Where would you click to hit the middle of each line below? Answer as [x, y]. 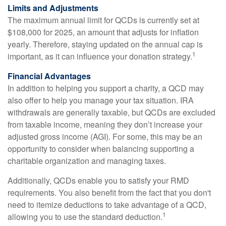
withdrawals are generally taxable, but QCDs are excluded [111, 112]
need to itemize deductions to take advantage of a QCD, [107, 205]
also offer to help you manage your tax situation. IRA [101, 100]
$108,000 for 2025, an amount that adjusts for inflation [103, 32]
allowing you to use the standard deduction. [85, 217]
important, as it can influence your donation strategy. [100, 56]
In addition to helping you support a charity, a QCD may [106, 88]
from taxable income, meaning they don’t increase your [105, 124]
